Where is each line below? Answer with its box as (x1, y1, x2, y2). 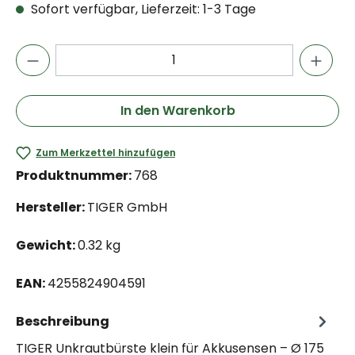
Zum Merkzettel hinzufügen (36, 146, 177, 159)
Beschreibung (16, 311, 109, 330)
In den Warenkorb (120, 101, 235, 120)
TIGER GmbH (87, 198, 167, 216)
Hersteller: (16, 198, 87, 216)
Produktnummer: (16, 166, 134, 185)
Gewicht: (16, 236, 78, 254)
